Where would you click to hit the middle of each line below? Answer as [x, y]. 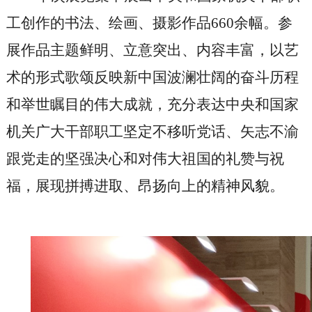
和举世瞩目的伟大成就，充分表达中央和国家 [152, 105]
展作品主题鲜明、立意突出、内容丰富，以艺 [152, 50]
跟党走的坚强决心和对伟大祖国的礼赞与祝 [145, 159]
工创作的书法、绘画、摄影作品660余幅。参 [149, 23]
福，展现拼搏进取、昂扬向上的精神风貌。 [145, 186]
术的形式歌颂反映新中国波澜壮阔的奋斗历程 [152, 78]
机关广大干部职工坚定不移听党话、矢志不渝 [152, 132]
